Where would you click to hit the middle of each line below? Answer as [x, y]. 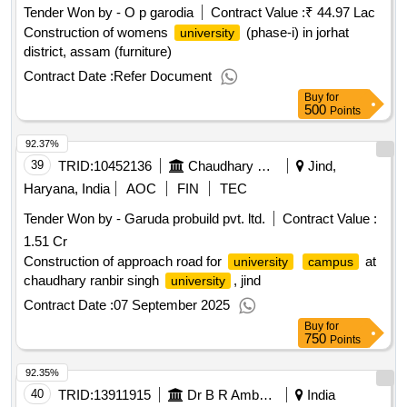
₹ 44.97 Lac [340, 13]
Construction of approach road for [124, 262]
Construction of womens [98, 33]
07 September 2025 [172, 305]
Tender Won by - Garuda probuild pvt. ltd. [144, 219]
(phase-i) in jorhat [296, 33]
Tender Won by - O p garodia [109, 13]
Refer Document [163, 76]
